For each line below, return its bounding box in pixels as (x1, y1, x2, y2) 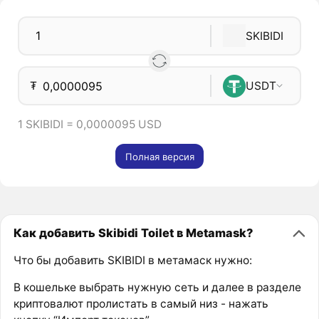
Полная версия (125, 150, 194, 162)
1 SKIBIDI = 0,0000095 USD (17, 117, 162, 132)
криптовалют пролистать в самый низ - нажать (13, 297, 268, 311)
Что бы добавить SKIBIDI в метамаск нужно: (13, 253, 252, 267)
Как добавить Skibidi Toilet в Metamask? (13, 226, 253, 241)
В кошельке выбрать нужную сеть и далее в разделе (13, 281, 301, 295)
